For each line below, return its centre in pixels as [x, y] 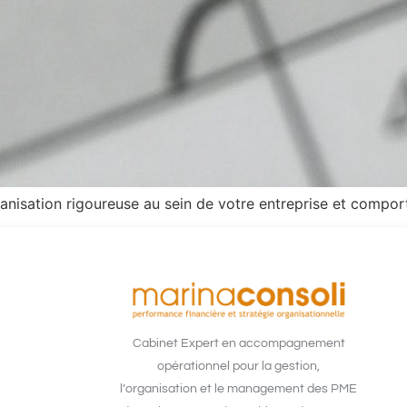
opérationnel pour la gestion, [239, 367]
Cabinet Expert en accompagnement [238, 344]
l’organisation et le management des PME [239, 389]
